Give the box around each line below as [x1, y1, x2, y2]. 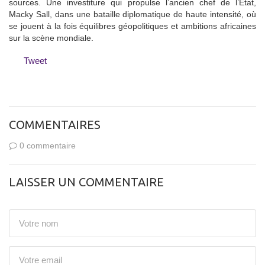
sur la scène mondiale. [9, 33, 93, 43]
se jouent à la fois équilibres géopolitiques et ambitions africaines [9, 21, 256, 31]
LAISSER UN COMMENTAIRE [9, 174, 164, 189]
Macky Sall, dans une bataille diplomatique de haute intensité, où [9, 9, 256, 19]
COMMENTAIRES [9, 117, 101, 131]
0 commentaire [17, 140, 76, 150]
